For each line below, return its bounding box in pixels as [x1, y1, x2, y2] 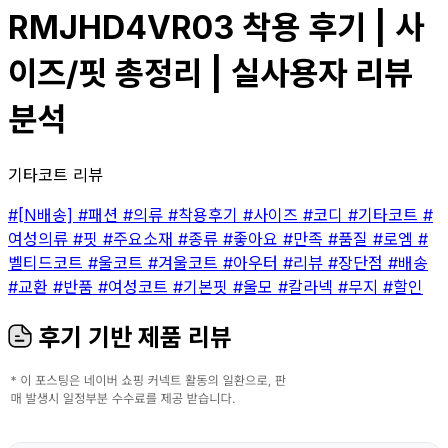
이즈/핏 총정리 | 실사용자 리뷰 [8, 54, 413, 94]
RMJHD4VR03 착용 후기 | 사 [8, 8, 424, 48]
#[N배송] [8, 204, 78, 225]
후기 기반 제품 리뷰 [32, 322, 232, 352]
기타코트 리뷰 [8, 164, 103, 185]
